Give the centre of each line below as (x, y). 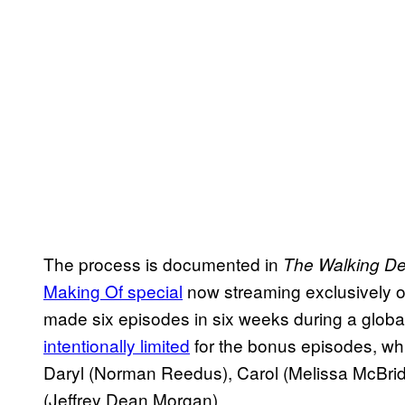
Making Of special (113, 290)
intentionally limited (117, 344)
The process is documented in (163, 263)
